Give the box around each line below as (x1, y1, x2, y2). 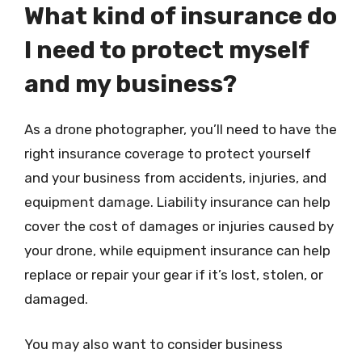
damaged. (24, 291, 88, 307)
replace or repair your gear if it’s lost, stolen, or (24, 267, 323, 283)
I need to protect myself (24, 36, 309, 65)
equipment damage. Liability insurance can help (24, 194, 330, 210)
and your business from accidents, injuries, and (24, 170, 326, 186)
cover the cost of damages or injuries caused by (24, 218, 334, 234)
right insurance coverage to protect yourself (24, 145, 311, 162)
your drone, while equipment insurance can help (24, 242, 330, 259)
